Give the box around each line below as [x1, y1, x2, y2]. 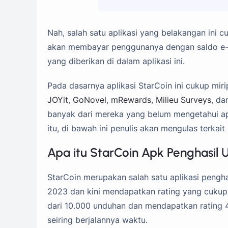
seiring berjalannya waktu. [47, 215, 148, 225]
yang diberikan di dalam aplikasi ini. [47, 56, 185, 67]
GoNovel [73, 95, 106, 105]
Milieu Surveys [156, 95, 211, 105]
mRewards [111, 95, 151, 105]
